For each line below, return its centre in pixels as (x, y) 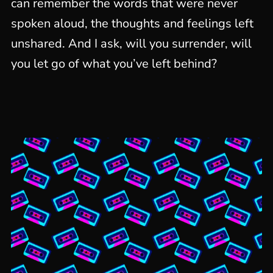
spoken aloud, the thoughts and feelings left (132, 23)
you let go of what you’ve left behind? (114, 64)
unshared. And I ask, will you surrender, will (131, 44)
